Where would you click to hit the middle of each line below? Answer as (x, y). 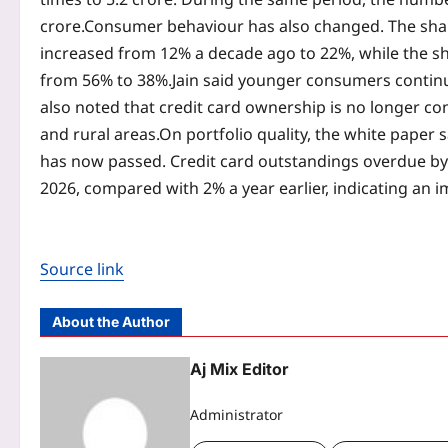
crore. (62, 26)
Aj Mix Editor (239, 369)
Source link (82, 269)
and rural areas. (99, 134)
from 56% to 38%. (106, 80)
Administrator (236, 414)
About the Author (111, 322)
